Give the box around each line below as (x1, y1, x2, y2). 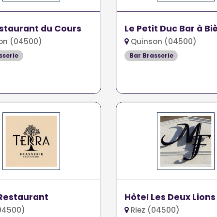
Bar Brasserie (129, 51, 173, 60)
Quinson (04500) (128, 36, 197, 46)
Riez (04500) (128, 204, 180, 215)
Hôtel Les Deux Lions (124, 191, 216, 203)
